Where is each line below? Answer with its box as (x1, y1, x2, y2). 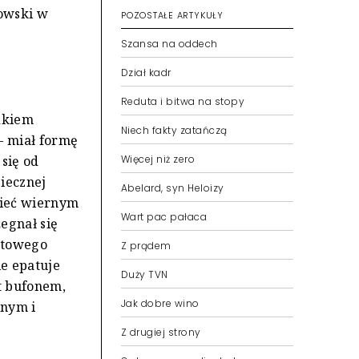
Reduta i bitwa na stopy (121, 95, 245, 108)
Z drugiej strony (121, 325, 201, 339)
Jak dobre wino (121, 296, 200, 310)
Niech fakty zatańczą (121, 123, 228, 137)
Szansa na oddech (121, 37, 218, 50)
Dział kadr (121, 66, 171, 79)
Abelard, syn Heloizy (121, 181, 224, 195)
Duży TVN (121, 268, 168, 281)
